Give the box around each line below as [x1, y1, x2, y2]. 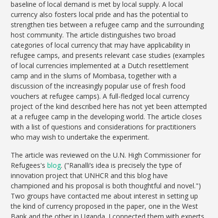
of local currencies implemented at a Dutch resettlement [11, 61, 189, 71]
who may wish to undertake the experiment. [11, 132, 150, 142]
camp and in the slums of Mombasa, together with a [11, 71, 177, 81]
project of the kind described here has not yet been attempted [11, 102, 207, 111]
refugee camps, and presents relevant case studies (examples [11, 51, 205, 60]
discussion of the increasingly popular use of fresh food [11, 81, 186, 91]
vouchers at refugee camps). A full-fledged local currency [11, 91, 190, 101]
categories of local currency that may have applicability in [11, 40, 191, 50]
